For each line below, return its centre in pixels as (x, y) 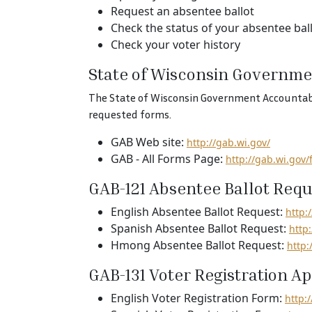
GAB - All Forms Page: (168, 159)
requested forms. (130, 114)
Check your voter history (175, 45)
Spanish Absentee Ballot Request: (200, 228)
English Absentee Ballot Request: (198, 212)
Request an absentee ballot (182, 11)
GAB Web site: (149, 142)
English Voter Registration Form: (198, 298)
